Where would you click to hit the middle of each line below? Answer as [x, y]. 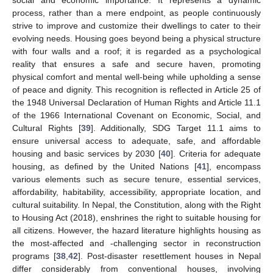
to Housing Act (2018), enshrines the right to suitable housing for [136, 217]
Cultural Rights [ [47, 128]
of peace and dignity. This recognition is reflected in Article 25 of [136, 89]
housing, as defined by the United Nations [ [105, 166]
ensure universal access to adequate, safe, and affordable [136, 140]
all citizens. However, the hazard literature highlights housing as [136, 230]
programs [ [34, 256]
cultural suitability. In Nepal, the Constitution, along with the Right [136, 204]
